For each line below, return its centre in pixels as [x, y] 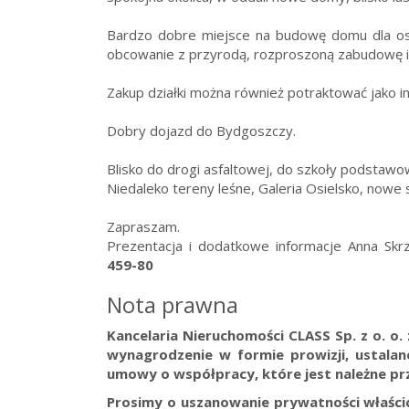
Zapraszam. [143, 226]
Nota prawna [173, 304]
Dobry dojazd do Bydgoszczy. [201, 131]
